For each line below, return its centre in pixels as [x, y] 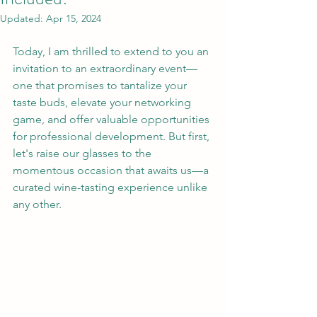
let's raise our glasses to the [83, 153]
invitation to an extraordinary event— [105, 68]
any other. [37, 204]
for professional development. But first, [113, 136]
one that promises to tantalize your [101, 85]
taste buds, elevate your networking [103, 102]
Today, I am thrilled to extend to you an [112, 51]
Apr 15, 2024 [74, 18]
